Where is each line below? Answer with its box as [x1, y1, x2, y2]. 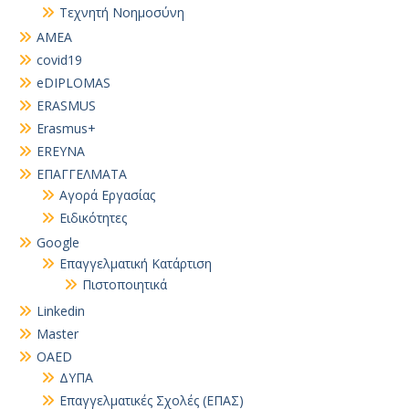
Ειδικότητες [59, 209, 127, 226]
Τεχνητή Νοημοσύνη [59, 4, 184, 21]
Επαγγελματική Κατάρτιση [59, 255, 212, 272]
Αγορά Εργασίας [59, 186, 155, 204]
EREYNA [37, 142, 85, 160]
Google [37, 234, 79, 251]
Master [37, 325, 79, 342]
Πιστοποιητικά [82, 276, 167, 293]
